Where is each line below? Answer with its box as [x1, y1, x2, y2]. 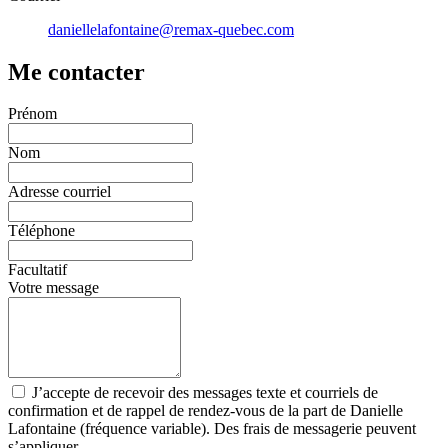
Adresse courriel [8, 183, 111, 201]
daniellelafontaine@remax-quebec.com [48, 20, 294, 38]
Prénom [8, 105, 57, 123]
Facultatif [8, 261, 67, 279]
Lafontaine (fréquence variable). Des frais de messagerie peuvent [8, 420, 416, 438]
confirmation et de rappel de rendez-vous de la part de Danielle [8, 402, 403, 420]
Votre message [8, 279, 99, 297]
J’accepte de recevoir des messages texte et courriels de [32, 384, 378, 402]
